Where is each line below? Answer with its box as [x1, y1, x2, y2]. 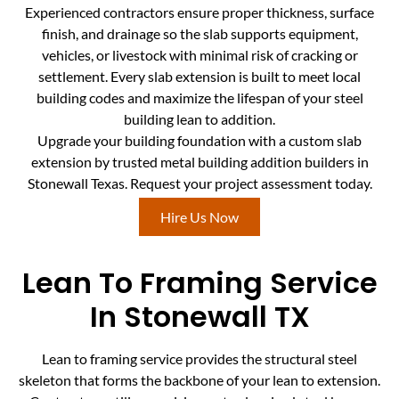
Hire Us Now [160, 208, 239, 226]
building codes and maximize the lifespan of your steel [36, 88, 363, 106]
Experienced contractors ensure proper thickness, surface [25, 3, 374, 20]
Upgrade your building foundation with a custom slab [37, 131, 362, 149]
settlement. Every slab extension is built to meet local [38, 67, 361, 85]
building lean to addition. [124, 110, 275, 127]
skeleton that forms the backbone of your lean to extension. [19, 370, 380, 388]
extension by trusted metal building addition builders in [30, 152, 369, 170]
